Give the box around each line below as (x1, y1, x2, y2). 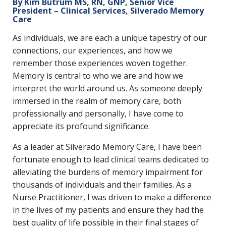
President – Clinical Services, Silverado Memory (13, 5, 204, 16)
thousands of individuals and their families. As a (13, 179, 192, 190)
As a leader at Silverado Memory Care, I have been (13, 141, 202, 152)
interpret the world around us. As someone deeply (13, 82, 202, 94)
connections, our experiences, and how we (13, 44, 173, 56)
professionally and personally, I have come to (13, 107, 184, 119)
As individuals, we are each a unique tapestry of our (13, 32, 207, 43)
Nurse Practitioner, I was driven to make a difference (13, 191, 211, 203)
